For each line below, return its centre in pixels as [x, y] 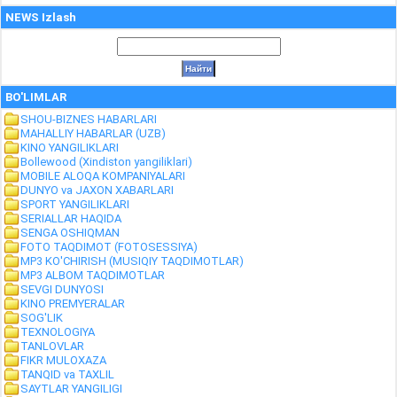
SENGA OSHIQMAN [70, 233]
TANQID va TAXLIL [67, 374]
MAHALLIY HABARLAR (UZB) [93, 133]
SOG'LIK [42, 318]
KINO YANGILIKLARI [70, 148]
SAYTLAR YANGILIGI [71, 389]
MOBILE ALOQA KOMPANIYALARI [103, 176]
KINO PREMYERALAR [73, 304]
